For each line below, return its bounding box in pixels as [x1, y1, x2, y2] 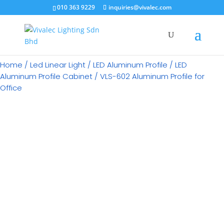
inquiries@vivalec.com [108, 3, 171, 11]
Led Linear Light [30, 59, 85, 70]
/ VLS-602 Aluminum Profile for [92, 71, 204, 81]
